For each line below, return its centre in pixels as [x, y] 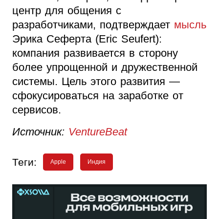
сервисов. [37, 110]
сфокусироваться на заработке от [98, 96]
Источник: [40, 132]
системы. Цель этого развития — [96, 82]
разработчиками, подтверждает [93, 25]
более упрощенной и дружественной [105, 67]
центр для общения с [67, 11]
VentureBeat [98, 132]
